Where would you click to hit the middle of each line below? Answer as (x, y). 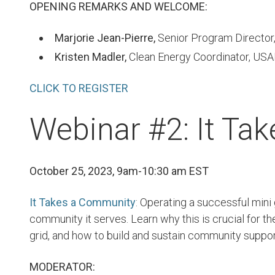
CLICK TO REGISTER (79, 88)
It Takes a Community (83, 202)
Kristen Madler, (91, 57)
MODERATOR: (62, 267)
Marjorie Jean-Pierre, (105, 38)
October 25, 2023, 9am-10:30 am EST (119, 171)
